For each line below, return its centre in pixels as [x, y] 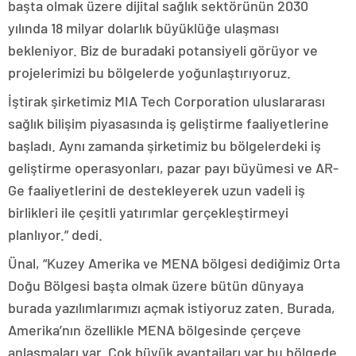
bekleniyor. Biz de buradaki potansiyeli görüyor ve [163, 50]
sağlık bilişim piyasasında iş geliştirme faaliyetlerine [168, 123]
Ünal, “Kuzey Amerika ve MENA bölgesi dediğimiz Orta [174, 263]
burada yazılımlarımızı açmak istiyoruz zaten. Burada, [172, 308]
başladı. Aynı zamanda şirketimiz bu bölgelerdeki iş [164, 145]
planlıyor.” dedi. [55, 234]
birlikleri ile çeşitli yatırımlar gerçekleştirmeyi [148, 212]
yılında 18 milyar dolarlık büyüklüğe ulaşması [143, 28]
